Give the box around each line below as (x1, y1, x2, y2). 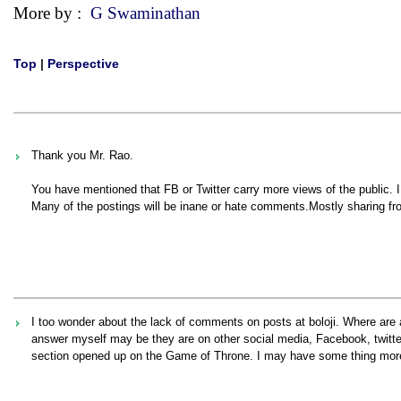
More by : (13, 4, 90, 22)
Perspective (47, 56, 119, 71)
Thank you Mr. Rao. (31, 149, 133, 162)
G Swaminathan (90, 4, 200, 22)
